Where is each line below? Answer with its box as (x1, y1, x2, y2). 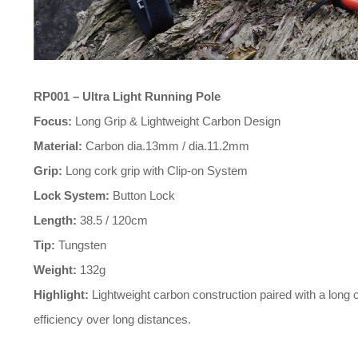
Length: (34, 213, 77, 227)
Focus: (34, 114, 72, 128)
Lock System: (34, 189, 109, 202)
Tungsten (55, 238, 106, 252)
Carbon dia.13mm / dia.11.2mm (82, 139, 249, 153)
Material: (34, 139, 82, 153)
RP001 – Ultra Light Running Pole (34, 89, 221, 103)
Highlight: (34, 288, 89, 301)
